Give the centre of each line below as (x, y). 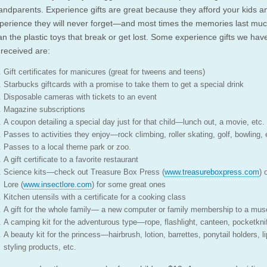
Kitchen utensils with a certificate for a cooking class (95, 197)
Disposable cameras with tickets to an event (80, 97)
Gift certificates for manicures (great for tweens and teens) (104, 72)
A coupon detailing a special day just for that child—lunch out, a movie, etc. (134, 122)
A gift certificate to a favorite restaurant (71, 160)
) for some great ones (129, 185)
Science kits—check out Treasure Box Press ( (84, 172)
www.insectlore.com (58, 185)
